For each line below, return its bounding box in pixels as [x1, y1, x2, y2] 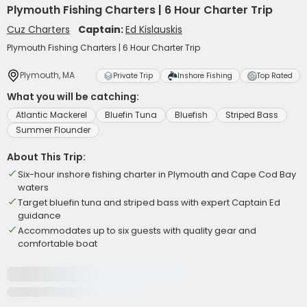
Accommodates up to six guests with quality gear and [18, 224, 256, 237]
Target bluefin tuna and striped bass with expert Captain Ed [18, 196, 280, 209]
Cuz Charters [7, 23, 70, 36]
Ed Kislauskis [125, 23, 182, 36]
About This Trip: [7, 150, 86, 164]
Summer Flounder [16, 124, 90, 136]
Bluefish [175, 109, 208, 121]
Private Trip [113, 71, 153, 81]
